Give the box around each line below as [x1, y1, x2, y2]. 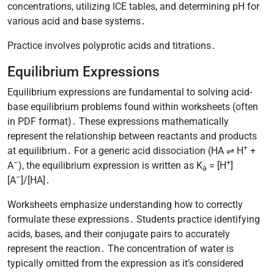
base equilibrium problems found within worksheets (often [7, 100, 258, 113]
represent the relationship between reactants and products [7, 130, 257, 142]
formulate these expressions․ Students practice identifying [7, 213, 260, 225]
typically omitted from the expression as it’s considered [7, 257, 243, 269]
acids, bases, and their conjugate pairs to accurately [7, 228, 230, 240]
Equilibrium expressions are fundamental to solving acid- [7, 86, 252, 98]
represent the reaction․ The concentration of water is [7, 242, 234, 254]
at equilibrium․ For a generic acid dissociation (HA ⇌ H [7, 144, 243, 157]
